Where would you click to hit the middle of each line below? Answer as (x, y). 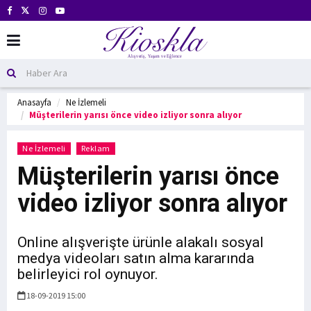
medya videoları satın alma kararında (136, 258)
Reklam (95, 148)
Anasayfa (34, 102)
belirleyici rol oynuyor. (88, 274)
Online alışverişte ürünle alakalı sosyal (141, 242)
